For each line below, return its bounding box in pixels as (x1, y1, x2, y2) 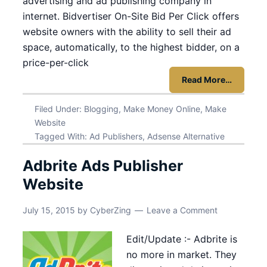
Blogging (84, 104, 119, 114)
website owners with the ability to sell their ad (23, 26, 231, 38)
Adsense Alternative (147, 131, 225, 141)
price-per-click (23, 57, 89, 69)
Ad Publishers (89, 131, 142, 141)
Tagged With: (35, 131, 89, 141)
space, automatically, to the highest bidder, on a (23, 41, 240, 53)
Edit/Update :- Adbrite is (126, 233, 237, 245)
